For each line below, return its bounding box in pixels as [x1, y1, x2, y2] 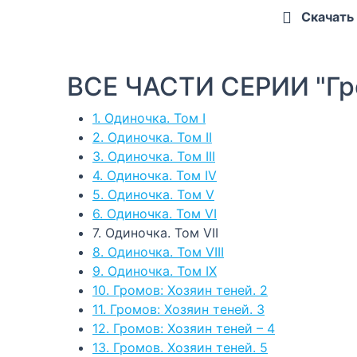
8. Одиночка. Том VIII [92, 243, 224, 260]
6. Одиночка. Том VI [92, 205, 217, 222]
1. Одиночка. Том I [92, 109, 206, 126]
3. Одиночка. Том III [92, 147, 215, 164]
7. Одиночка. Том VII [92, 224, 218, 241]
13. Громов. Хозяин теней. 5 [92, 339, 268, 355]
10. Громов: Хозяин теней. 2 [92, 281, 268, 298]
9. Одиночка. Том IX [92, 262, 217, 279]
